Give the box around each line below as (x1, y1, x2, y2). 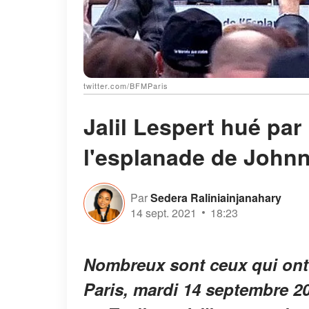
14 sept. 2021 (130, 204, 197, 221)
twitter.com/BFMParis (83, 80, 168, 92)
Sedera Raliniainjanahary (150, 189, 281, 206)
